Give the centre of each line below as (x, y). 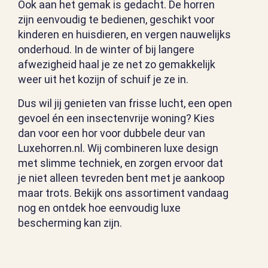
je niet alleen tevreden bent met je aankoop (121, 178)
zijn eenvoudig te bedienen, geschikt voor (116, 20)
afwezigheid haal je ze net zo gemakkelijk (117, 65)
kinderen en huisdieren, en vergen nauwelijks (124, 35)
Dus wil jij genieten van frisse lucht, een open (125, 103)
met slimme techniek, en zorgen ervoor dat (121, 163)
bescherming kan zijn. (70, 223)
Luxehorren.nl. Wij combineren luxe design (118, 148)
